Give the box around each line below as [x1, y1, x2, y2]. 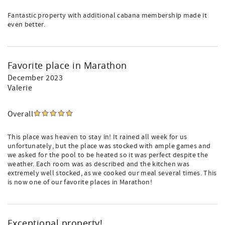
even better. [8, 20, 46, 29]
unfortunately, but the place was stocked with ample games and [8, 142, 211, 151]
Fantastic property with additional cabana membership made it [8, 11, 207, 20]
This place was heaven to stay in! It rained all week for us [8, 133, 187, 142]
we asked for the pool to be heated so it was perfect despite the [8, 151, 208, 160]
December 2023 [8, 73, 63, 83]
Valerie [8, 83, 33, 93]
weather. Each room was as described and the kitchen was [8, 160, 190, 169]
